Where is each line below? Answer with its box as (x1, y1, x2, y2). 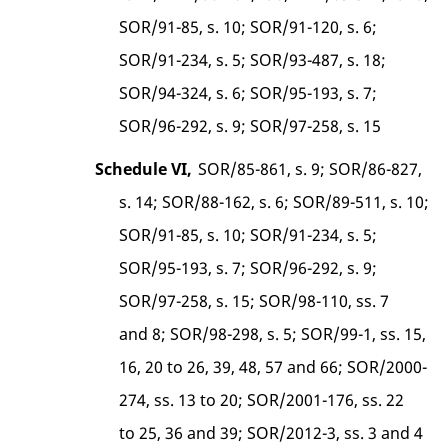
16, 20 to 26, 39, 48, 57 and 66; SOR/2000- (119, 355, 428, 378)
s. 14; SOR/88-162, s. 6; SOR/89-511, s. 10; (119, 190, 430, 213)
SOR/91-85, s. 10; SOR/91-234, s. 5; (119, 223, 378, 246)
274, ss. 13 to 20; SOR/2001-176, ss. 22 (119, 388, 405, 411)
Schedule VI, (95, 157, 192, 180)
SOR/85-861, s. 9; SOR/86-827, (197, 157, 422, 180)
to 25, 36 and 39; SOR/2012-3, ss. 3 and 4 (119, 421, 424, 444)
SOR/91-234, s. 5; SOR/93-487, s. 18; (119, 48, 387, 71)
